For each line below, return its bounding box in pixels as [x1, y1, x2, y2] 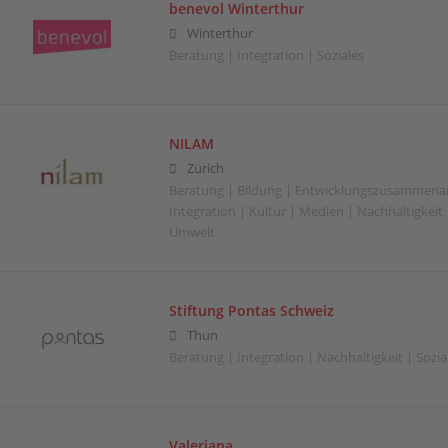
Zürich [186, 159, 224, 177]
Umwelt [168, 223, 215, 241]
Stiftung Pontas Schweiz [168, 300, 334, 320]
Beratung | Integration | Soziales [168, 46, 364, 64]
